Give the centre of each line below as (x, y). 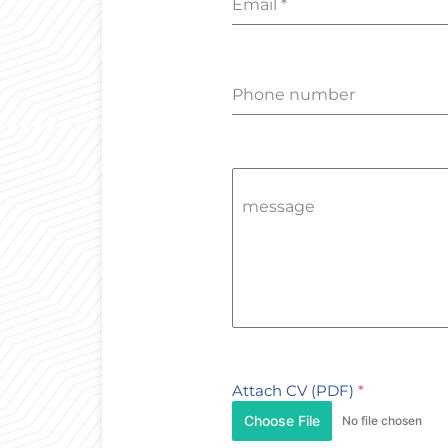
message (278, 206)
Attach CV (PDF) (295, 390)
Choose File (282, 420)
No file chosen (382, 421)
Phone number (293, 94)
